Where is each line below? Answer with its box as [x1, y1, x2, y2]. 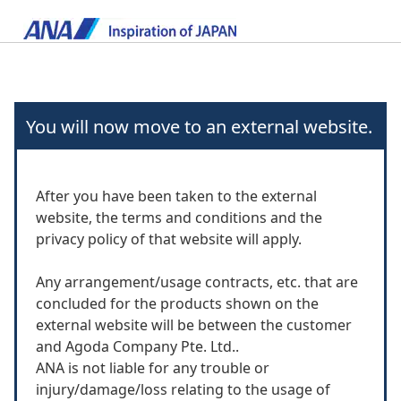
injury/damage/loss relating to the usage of [35, 380, 330, 399]
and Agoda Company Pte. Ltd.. [35, 337, 239, 356]
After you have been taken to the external [35, 186, 317, 206]
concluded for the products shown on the [35, 294, 319, 313]
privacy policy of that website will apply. [35, 229, 302, 249]
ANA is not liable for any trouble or [35, 358, 269, 378]
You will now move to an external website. [26, 115, 372, 139]
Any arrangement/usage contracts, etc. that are [35, 272, 358, 292]
